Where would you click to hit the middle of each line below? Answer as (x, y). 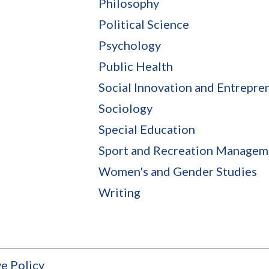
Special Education (147, 129)
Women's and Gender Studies (178, 171)
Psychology (130, 45)
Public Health (136, 66)
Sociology (125, 108)
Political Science (144, 24)
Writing (119, 192)
